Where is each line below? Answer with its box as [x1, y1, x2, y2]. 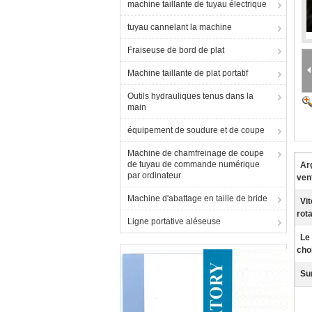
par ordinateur [127, 171, 181, 180]
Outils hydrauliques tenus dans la [127, 91, 253, 101]
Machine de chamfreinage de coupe [127, 148, 264, 158]
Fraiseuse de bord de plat [127, 45, 224, 55]
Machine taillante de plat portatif [127, 68, 248, 78]
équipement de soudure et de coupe [127, 125, 265, 135]
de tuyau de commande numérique [127, 159, 260, 169]
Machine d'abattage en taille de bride [127, 194, 267, 203]
